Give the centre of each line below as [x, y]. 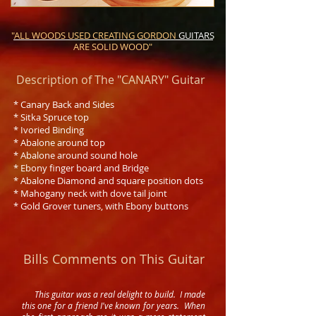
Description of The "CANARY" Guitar [111, 80]
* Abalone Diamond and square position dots [109, 181]
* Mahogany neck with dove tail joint [90, 193]
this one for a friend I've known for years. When [114, 305]
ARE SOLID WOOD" [113, 47]
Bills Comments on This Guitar [114, 259]
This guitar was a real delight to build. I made [114, 294]
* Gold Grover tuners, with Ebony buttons [101, 206]
